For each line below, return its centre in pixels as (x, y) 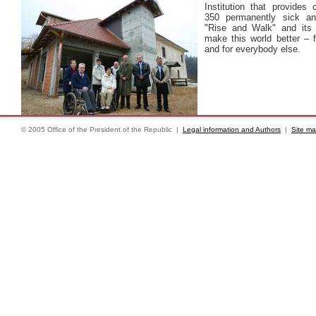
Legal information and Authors (232, 129)
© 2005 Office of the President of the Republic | (102, 129)
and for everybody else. (253, 49)
